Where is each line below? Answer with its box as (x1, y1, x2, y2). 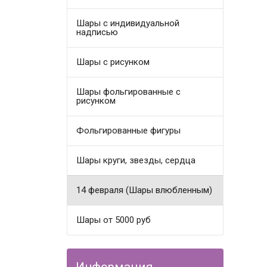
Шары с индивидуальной (76, 17, 180, 29)
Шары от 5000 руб (76, 214, 151, 225)
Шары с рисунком (76, 56, 150, 67)
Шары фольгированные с (76, 86, 181, 97)
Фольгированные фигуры (76, 125, 181, 136)
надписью (76, 26, 119, 38)
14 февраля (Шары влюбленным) (76, 184, 213, 195)
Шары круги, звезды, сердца (76, 154, 196, 166)
